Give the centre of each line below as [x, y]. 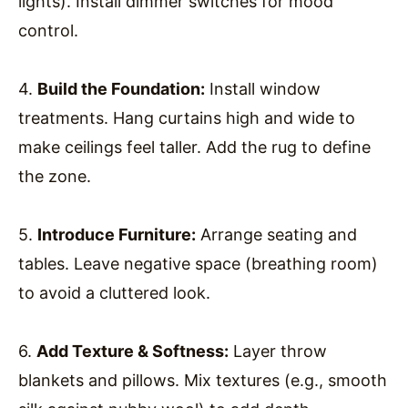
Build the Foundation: [121, 88]
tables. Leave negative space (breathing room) [198, 263]
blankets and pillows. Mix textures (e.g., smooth [203, 380]
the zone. [55, 176]
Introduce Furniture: [117, 234]
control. [48, 30]
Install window [263, 88]
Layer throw [278, 351]
